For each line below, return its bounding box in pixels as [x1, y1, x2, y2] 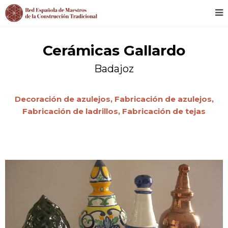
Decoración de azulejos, [14, 94, 115, 104]
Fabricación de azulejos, [114, 94, 214, 104]
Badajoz [94, 63, 134, 75]
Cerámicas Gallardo [43, 42, 185, 59]
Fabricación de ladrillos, [22, 106, 122, 116]
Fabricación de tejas [122, 106, 206, 116]
